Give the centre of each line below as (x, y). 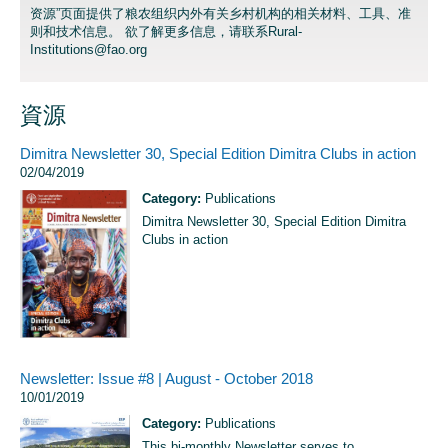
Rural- (285, 31)
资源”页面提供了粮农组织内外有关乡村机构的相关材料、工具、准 (220, 13)
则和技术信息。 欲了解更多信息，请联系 (149, 31)
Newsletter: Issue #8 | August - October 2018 (166, 378)
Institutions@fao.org (88, 49)
